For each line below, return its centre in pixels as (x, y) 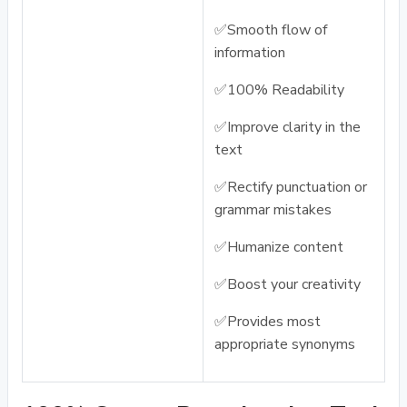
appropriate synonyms (285, 344)
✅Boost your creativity (288, 284)
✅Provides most (268, 322)
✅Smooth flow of (271, 30)
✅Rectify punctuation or (291, 187)
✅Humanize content (279, 247)
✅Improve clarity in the (288, 127)
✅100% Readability (279, 90)
